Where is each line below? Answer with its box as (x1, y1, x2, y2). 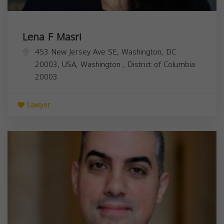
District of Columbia (127, 57, 195, 71)
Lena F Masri (22, 27, 81, 46)
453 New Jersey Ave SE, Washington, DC (35, 44, 176, 59)
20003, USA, (35, 57, 80, 71)
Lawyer (24, 98, 50, 112)
